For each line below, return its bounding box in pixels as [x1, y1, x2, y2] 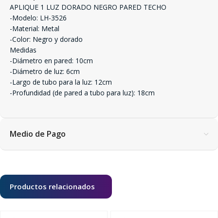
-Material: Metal [10, 24, 59, 33]
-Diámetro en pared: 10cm [10, 56, 93, 65]
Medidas [10, 45, 36, 54]
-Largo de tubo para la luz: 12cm [10, 77, 112, 87]
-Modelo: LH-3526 [10, 13, 67, 22]
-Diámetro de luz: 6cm [10, 67, 80, 76]
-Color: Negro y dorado [10, 35, 83, 44]
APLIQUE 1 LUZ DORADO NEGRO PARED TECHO [10, 2, 166, 12]
